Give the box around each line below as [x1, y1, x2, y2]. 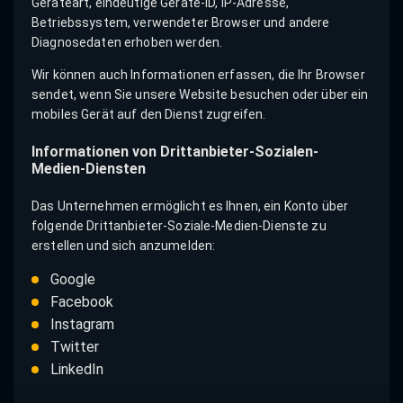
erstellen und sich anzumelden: [31, 238, 216, 254]
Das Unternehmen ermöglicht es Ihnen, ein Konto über [31, 199, 349, 214]
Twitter [49, 338, 99, 356]
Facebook [49, 293, 113, 311]
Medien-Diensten [31, 159, 146, 177]
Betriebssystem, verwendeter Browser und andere [31, 14, 330, 30]
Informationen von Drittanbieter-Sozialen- [31, 142, 318, 160]
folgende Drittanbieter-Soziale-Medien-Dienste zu [31, 219, 327, 234]
